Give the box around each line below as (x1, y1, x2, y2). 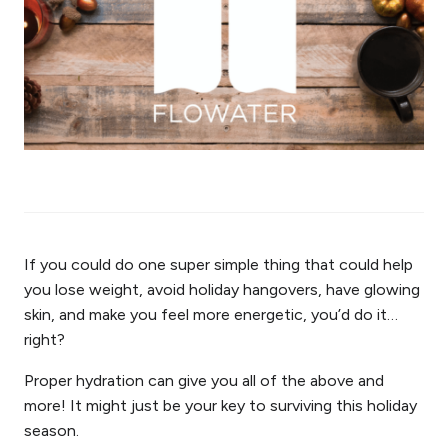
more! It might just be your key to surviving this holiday (24, 396, 417, 415)
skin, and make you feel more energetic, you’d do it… (24, 305, 398, 324)
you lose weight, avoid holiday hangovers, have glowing (24, 280, 420, 299)
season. (24, 421, 79, 440)
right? (24, 330, 65, 349)
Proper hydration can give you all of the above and (24, 371, 384, 390)
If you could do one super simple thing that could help (24, 255, 413, 274)
